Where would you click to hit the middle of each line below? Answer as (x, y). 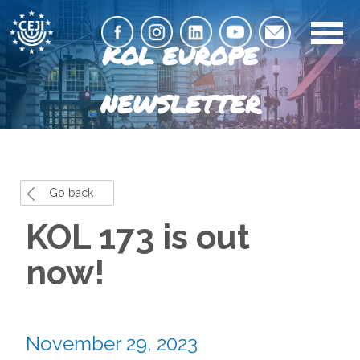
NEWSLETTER (180, 104)
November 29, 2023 (112, 344)
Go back (71, 193)
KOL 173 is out (138, 237)
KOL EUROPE (180, 56)
